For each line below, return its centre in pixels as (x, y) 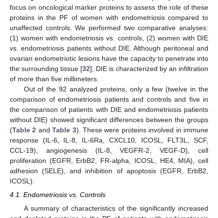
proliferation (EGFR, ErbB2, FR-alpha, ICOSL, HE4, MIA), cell (109, 160)
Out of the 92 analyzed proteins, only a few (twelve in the (116, 89)
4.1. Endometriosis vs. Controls (58, 195)
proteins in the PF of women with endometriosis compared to (109, 17)
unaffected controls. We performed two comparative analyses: (109, 27)
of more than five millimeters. (54, 79)
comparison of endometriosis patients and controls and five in (109, 99)
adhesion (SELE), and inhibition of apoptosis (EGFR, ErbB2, (109, 171)
